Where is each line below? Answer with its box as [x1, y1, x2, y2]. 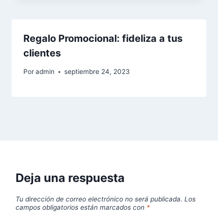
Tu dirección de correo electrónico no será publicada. [16, 195, 182, 203]
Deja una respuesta [16, 171, 125, 185]
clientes [23, 47, 61, 59]
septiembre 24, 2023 [64, 68, 130, 76]
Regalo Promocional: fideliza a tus [23, 32, 182, 44]
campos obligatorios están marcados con [16, 203, 146, 212]
